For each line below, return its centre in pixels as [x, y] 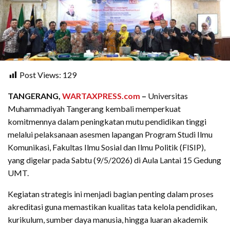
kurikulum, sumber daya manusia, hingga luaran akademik [108, 220]
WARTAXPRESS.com [101, 96]
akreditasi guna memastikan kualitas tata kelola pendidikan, [112, 207]
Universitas [167, 96]
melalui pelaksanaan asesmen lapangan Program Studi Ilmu [110, 135]
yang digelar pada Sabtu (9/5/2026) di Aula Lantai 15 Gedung [114, 160]
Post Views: [40, 75]
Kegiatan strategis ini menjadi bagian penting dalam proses [111, 194]
